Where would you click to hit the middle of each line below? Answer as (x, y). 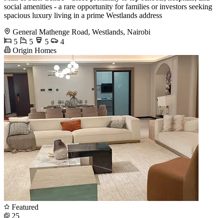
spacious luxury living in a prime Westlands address (83, 15)
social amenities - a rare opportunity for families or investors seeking (108, 6)
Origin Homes (34, 50)
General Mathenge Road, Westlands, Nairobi (82, 32)
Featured (24, 207)
